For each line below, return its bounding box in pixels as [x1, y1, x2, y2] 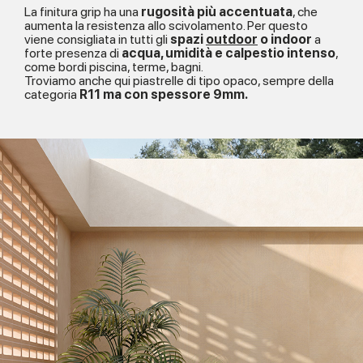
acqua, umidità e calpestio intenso [122, 45, 335, 62]
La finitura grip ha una [24, 4, 141, 20]
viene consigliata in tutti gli [24, 32, 170, 48]
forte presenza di [24, 45, 122, 62]
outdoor [206, 32, 258, 48]
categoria [24, 87, 79, 103]
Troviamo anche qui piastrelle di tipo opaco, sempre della [24, 73, 334, 89]
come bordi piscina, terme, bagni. [24, 59, 203, 75]
